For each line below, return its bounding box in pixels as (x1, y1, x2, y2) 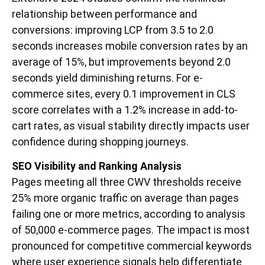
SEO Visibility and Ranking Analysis (12, 160, 182, 173)
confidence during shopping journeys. (12, 135, 189, 148)
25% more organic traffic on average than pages (12, 192, 239, 205)
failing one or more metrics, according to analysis (12, 208, 245, 221)
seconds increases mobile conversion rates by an (12, 40, 248, 53)
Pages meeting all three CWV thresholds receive (12, 176, 241, 189)
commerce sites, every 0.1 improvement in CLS (12, 88, 235, 101)
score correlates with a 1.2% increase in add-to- (12, 104, 238, 117)
